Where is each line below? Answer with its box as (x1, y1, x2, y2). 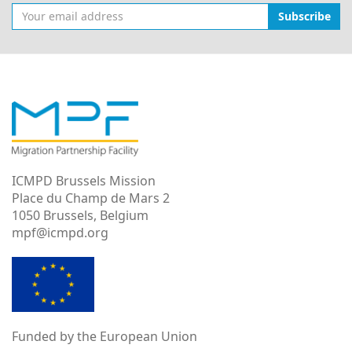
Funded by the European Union (12, 327, 197, 345)
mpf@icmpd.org (12, 223, 108, 241)
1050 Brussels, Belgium (12, 206, 148, 224)
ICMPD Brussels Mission (12, 171, 156, 189)
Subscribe (278, 8, 331, 24)
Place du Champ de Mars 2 (12, 189, 170, 207)
